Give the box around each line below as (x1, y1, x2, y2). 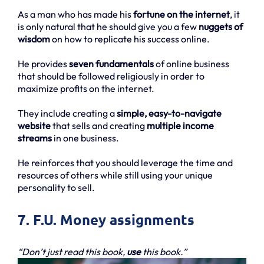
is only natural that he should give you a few (18, 20, 199, 32)
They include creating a (18, 107, 117, 119)
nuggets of (199, 20, 243, 32)
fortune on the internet (131, 8, 230, 20)
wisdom (18, 32, 50, 45)
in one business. (52, 131, 119, 144)
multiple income (147, 119, 214, 131)
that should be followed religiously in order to (18, 70, 204, 82)
